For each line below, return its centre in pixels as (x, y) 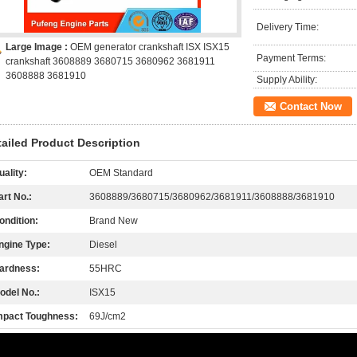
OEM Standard (121, 173)
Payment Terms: (291, 58)
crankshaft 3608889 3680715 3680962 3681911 (110, 61)
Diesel (103, 245)
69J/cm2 (108, 316)
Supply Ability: (287, 80)
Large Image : (38, 47)
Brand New (114, 221)
